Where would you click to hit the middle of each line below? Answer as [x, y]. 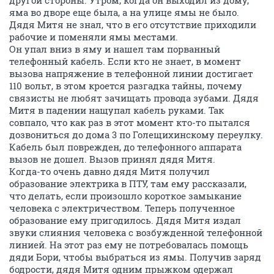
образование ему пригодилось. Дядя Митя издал [125, 220]
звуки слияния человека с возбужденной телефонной [136, 232]
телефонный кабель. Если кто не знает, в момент [125, 61]
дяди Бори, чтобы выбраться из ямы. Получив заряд [135, 257]
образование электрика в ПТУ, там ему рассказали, [128, 183]
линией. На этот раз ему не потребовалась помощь [129, 245]
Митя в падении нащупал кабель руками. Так [117, 110]
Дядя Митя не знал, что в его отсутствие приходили [133, 24]
